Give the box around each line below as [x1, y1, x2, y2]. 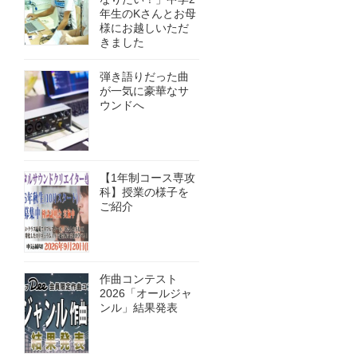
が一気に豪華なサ [100, 85, 189, 97]
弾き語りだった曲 [100, 71, 189, 83]
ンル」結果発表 [100, 302, 178, 314]
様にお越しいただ [100, 22, 189, 34]
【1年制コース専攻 [100, 172, 195, 184]
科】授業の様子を [100, 186, 189, 198]
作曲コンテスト [100, 273, 178, 285]
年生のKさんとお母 [100, 8, 196, 20]
